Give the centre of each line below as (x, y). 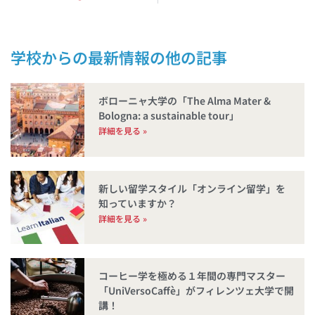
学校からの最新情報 (80, 57)
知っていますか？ (137, 203)
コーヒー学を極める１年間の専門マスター (192, 276)
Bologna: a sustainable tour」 (168, 116)
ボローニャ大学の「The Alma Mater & (184, 101)
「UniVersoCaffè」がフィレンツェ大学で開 (196, 291)
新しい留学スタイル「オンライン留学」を (192, 188)
